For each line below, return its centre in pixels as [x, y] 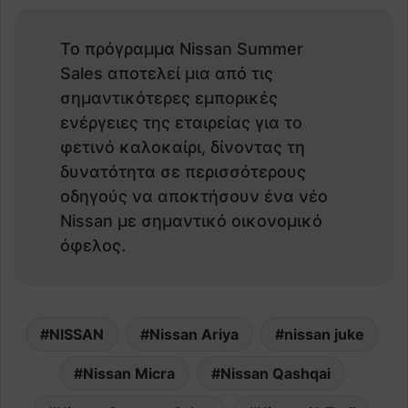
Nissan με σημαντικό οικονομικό [191, 220]
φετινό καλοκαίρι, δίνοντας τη [183, 147]
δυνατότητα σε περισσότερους [183, 171]
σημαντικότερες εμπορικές [169, 97]
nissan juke [324, 334]
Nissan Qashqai [275, 373]
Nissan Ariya [194, 334]
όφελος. [93, 245]
